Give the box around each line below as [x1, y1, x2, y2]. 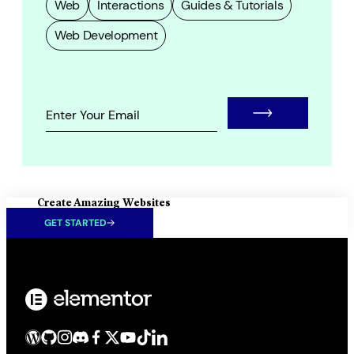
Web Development [55, 27, 158, 43]
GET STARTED [43, 217, 106, 229]
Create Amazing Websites [36, 197, 171, 209]
